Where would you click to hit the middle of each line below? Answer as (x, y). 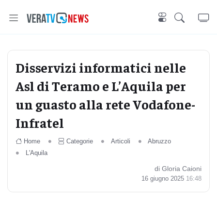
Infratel (40, 122)
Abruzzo (160, 141)
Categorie (79, 141)
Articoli (120, 141)
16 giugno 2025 (164, 178)
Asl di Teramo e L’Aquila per (101, 85)
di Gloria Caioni (178, 169)
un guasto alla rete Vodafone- (105, 104)
